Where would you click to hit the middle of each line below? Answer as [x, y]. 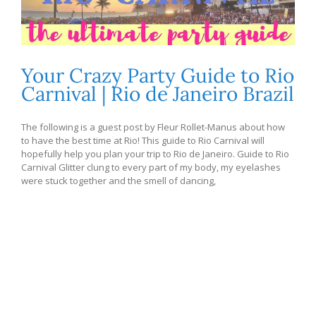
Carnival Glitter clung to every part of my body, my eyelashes [151, 168]
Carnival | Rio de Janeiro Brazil [158, 94]
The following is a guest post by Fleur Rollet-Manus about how [153, 127]
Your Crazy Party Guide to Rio [158, 76]
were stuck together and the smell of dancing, [119, 181]
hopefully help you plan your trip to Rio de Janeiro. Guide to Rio [155, 154]
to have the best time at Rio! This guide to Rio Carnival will [143, 141]
